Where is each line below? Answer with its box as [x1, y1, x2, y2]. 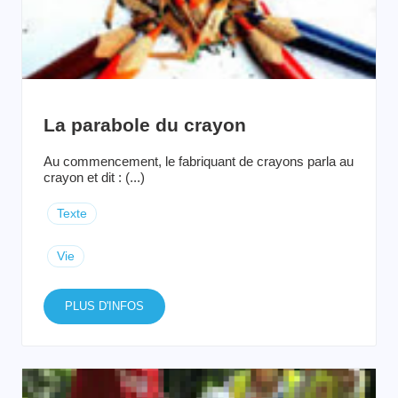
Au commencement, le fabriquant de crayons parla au [44, 153, 354, 169]
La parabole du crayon [44, 114, 246, 135]
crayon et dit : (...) [44, 169, 145, 185]
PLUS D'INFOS [65, 298, 144, 313]
